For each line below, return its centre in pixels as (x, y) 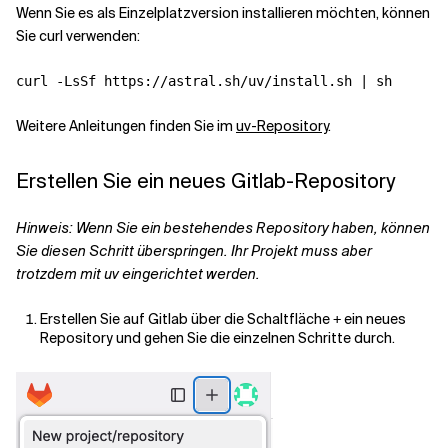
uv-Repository (282, 126)
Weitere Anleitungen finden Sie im (126, 126)
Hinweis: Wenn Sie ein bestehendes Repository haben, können (223, 228)
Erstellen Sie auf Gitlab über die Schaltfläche (186, 319)
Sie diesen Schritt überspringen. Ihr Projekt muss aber (194, 251)
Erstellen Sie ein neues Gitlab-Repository (205, 181)
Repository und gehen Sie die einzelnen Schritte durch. (217, 338)
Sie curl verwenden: (78, 36)
